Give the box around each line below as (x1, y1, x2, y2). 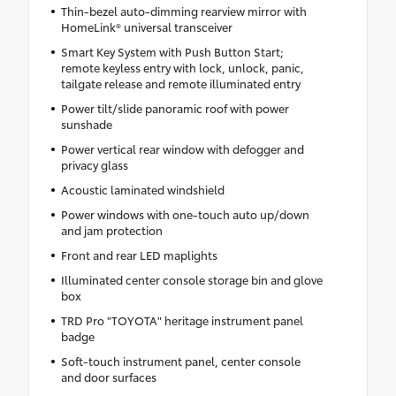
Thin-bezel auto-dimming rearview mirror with (60, 2, 307, 19)
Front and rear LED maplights (60, 246, 217, 263)
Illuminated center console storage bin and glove (60, 270, 323, 287)
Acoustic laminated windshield (60, 180, 225, 197)
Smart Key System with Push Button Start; (60, 42, 284, 59)
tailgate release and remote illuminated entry (60, 74, 301, 91)
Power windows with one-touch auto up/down (60, 205, 309, 222)
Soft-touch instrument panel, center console (60, 352, 301, 369)
